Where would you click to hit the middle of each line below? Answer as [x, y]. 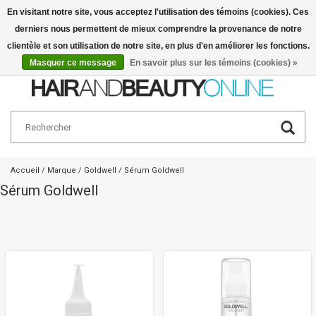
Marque [62, 171]
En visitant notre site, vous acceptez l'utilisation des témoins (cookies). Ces [158, 12]
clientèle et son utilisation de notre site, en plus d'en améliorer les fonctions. [158, 46]
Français [239, 39]
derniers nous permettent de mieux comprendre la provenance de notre [158, 29]
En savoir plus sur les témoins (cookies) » [214, 63]
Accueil [25, 171]
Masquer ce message [73, 63]
